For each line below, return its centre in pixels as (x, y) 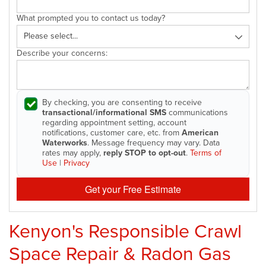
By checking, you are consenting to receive (122, 102)
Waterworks (65, 142)
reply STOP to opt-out (145, 153)
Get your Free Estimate (133, 189)
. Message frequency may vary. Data (153, 142)
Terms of (206, 153)
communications (197, 112)
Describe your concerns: (62, 53)
